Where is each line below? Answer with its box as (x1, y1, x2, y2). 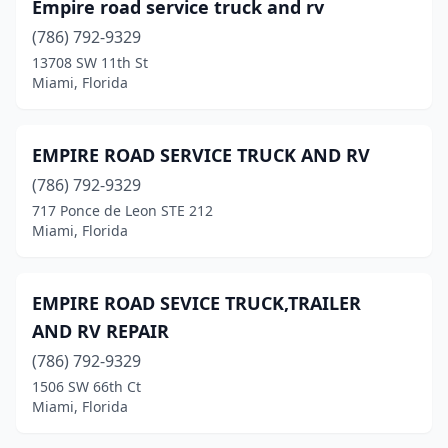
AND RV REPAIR (32, 319, 169, 343)
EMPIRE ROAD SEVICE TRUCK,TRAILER (32, 291, 361, 315)
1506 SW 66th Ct (32, 377, 141, 396)
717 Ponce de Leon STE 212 (32, 201, 213, 220)
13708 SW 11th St (32, 53, 148, 72)
